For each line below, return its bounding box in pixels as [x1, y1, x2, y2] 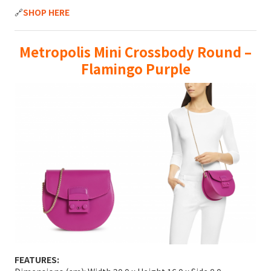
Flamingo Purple [80, 59, 191, 79]
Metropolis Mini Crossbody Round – [19, 42, 252, 62]
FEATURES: [15, 253, 59, 266]
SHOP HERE [23, 6, 70, 19]
